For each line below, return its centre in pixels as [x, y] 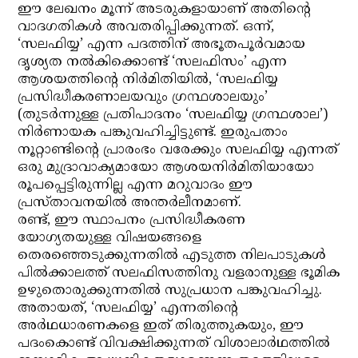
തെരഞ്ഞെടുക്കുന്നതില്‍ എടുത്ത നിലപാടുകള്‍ [172, 256]
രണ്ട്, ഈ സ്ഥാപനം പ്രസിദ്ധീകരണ [132, 221]
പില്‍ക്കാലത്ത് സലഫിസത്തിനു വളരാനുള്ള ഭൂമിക [179, 273]
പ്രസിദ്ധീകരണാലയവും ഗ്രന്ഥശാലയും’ [143, 97]
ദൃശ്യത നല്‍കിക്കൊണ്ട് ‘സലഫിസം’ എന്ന [153, 62]
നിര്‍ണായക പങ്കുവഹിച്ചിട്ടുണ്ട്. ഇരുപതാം [153, 133]
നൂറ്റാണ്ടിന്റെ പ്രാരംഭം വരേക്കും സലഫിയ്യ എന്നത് [178, 150]
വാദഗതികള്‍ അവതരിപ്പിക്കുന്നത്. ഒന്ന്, [146, 27]
